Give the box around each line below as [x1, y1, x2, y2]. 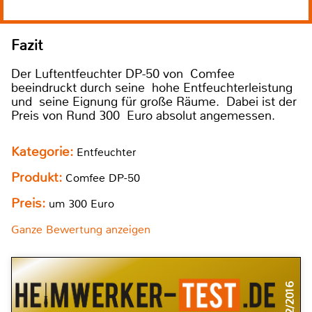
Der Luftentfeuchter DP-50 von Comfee [11, 65, 235, 83]
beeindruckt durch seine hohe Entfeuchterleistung [11, 79, 292, 97]
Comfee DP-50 [65, 171, 140, 186]
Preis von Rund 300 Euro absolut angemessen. [11, 107, 275, 125]
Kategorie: [11, 143, 77, 161]
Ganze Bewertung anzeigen [11, 222, 150, 237]
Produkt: [11, 169, 65, 187]
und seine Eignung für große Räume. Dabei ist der [11, 93, 297, 111]
